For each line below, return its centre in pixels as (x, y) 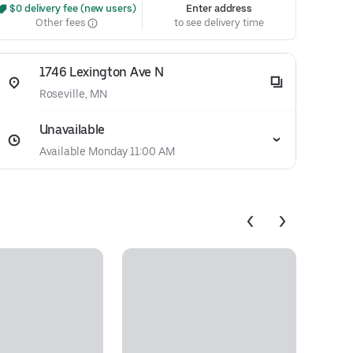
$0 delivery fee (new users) (72, 8)
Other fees (61, 22)
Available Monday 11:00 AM (107, 151)
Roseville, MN (73, 94)
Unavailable (72, 130)
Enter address (219, 8)
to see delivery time (219, 22)
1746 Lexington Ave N (101, 72)
